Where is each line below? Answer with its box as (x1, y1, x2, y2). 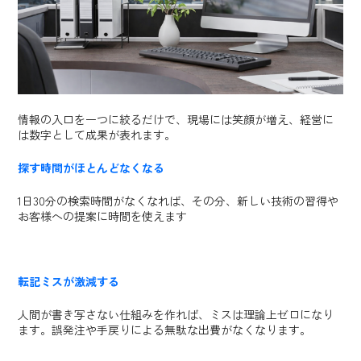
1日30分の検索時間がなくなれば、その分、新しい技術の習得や (18, 192, 339, 209)
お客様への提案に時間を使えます (18, 207, 188, 224)
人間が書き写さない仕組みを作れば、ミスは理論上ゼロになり (18, 306, 334, 323)
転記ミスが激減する (18, 273, 120, 290)
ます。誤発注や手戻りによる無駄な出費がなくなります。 (18, 322, 312, 338)
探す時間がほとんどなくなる (18, 160, 165, 176)
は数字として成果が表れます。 (18, 127, 176, 143)
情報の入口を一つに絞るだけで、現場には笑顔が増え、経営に (18, 111, 334, 128)
